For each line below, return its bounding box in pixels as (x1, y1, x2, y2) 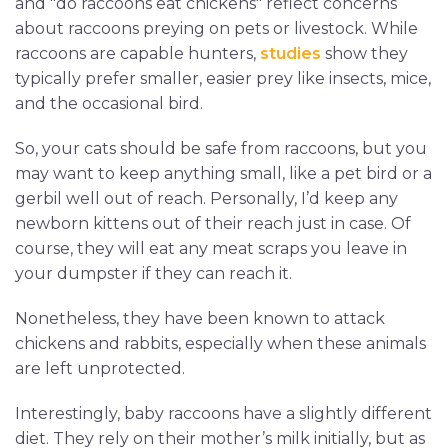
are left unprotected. (15, 359, 185, 379)
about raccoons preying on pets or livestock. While (15, 19, 418, 39)
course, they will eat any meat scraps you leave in (15, 239, 407, 259)
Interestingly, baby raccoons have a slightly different (15, 404, 432, 424)
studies (260, 44, 321, 64)
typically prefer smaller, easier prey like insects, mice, (15, 69, 431, 89)
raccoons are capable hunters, (15, 44, 260, 64)
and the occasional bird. (15, 94, 203, 114)
